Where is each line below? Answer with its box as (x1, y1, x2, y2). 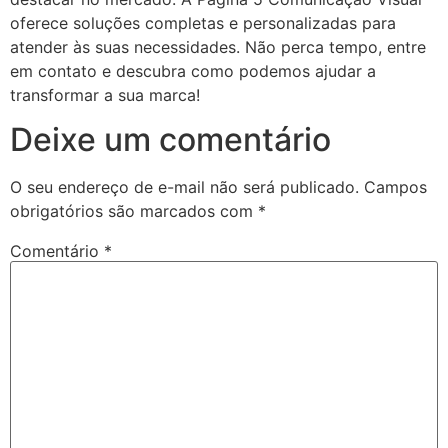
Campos (364, 177, 427, 198)
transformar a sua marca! (10, 84, 200, 105)
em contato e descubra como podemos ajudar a (10, 60, 376, 81)
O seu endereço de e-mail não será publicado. (10, 177, 359, 198)
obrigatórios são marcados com (10, 201, 258, 222)
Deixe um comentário (10, 120, 331, 160)
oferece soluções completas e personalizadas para (10, 12, 396, 33)
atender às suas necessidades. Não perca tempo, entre (10, 36, 426, 57)
